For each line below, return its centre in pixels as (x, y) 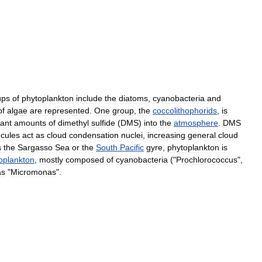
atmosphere (196, 123)
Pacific (132, 147)
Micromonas (33, 172)
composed (85, 159)
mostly (51, 159)
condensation (94, 135)
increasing (166, 135)
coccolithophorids (185, 110)
